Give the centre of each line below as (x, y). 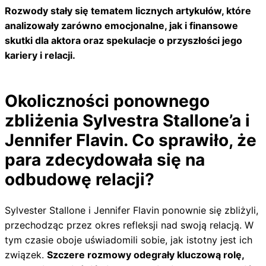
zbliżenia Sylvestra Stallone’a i (127, 120)
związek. (26, 255)
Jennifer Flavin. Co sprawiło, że (131, 140)
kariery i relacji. (40, 55)
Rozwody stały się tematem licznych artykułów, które (128, 10)
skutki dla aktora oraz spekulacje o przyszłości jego (123, 40)
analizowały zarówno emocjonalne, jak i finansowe (121, 25)
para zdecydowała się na (105, 159)
